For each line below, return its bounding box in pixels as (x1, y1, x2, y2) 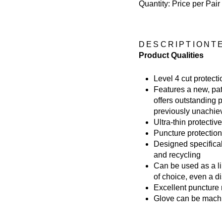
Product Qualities (139, 51, 204, 59)
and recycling (154, 150, 201, 159)
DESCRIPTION (139, 40, 212, 49)
